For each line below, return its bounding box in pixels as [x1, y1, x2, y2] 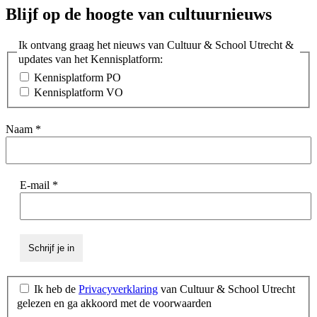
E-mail [20, 179, 52, 192]
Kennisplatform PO [31, 71, 121, 84]
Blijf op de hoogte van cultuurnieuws [6, 4, 272, 23]
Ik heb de [31, 282, 79, 295]
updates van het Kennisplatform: [18, 52, 163, 65]
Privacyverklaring [79, 282, 158, 295]
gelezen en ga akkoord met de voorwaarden [17, 296, 212, 309]
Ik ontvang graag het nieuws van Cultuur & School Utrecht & [18, 38, 294, 51]
